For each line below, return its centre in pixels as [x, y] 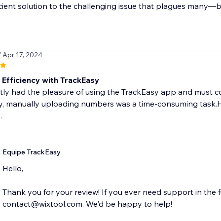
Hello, [13, 168]
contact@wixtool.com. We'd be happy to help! [87, 204]
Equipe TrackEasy [31, 152]
